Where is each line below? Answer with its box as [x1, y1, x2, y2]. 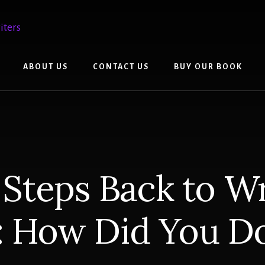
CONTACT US [92, 63, 149, 71]
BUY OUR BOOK [173, 63, 243, 71]
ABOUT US [22, 63, 68, 71]
